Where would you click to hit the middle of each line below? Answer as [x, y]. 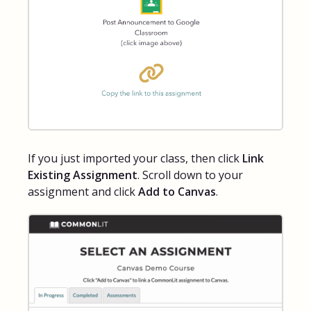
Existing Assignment [83, 175]
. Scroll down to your [190, 175]
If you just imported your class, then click [135, 159]
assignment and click [83, 192]
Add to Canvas [177, 192]
